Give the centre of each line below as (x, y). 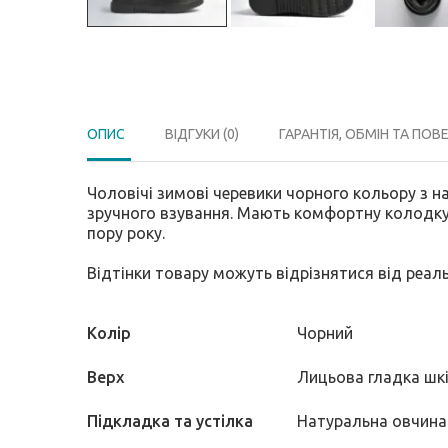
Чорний (325, 333)
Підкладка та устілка (170, 421)
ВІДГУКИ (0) (202, 134)
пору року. (126, 233)
